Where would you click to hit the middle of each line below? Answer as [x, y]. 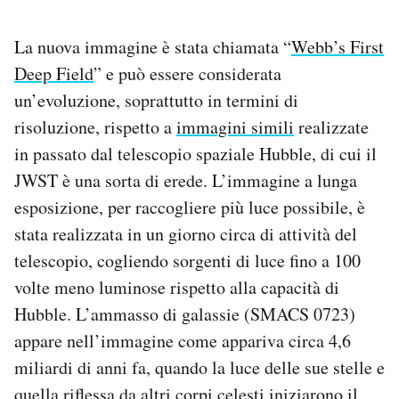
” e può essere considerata [187, 73]
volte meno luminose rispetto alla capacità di [177, 287]
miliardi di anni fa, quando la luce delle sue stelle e [199, 367]
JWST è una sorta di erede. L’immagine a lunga [186, 180]
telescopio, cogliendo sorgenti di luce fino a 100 [187, 260]
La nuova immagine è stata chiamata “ [153, 46]
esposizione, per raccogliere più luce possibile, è [190, 207]
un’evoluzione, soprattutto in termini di [156, 100]
